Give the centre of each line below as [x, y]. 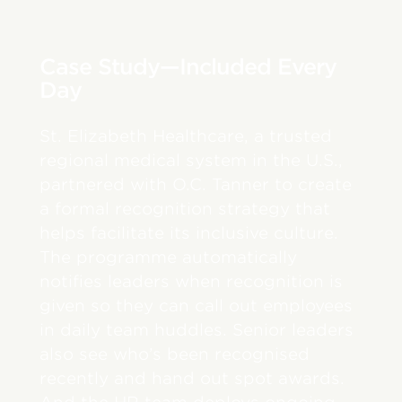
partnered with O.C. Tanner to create [196, 184]
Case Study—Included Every [188, 66]
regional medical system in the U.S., [192, 160]
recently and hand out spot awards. [192, 378]
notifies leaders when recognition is [192, 281]
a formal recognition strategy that [185, 208]
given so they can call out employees [197, 305]
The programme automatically [169, 257]
